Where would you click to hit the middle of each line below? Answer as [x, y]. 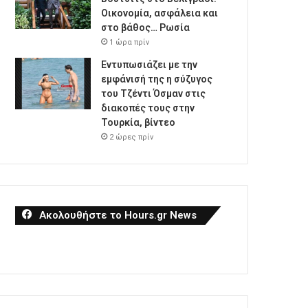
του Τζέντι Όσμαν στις [154, 93]
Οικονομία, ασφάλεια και [160, 13]
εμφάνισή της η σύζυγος [157, 79]
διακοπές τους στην [148, 108]
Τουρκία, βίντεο [139, 122]
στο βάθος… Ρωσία [146, 27]
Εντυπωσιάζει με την [150, 65]
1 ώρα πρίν [130, 42]
